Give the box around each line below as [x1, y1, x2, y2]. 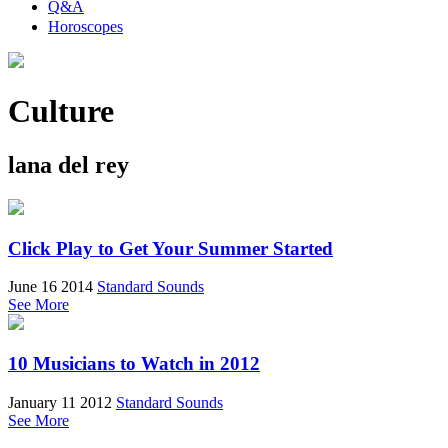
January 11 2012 [8, 393, 112, 411]
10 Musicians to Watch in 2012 [8, 352, 260, 374]
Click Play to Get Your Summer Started [8, 237, 333, 259]
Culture [8, 93, 114, 130]
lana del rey [8, 151, 129, 178]
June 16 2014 [8, 278, 93, 296]
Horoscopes [48, 18, 123, 35]
